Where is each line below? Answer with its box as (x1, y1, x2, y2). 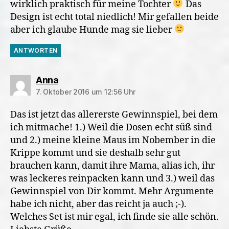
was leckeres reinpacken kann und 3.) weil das (10, 172, 215, 185)
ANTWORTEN (14, 46, 58, 54)
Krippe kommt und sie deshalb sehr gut (10, 147, 180, 159)
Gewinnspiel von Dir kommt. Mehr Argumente (10, 185, 214, 197)
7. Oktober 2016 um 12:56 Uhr (36, 87, 135, 96)
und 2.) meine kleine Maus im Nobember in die (10, 134, 216, 146)
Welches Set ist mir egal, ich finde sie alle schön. (10, 211, 219, 223)
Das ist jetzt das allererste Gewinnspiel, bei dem (10, 108, 218, 121)
